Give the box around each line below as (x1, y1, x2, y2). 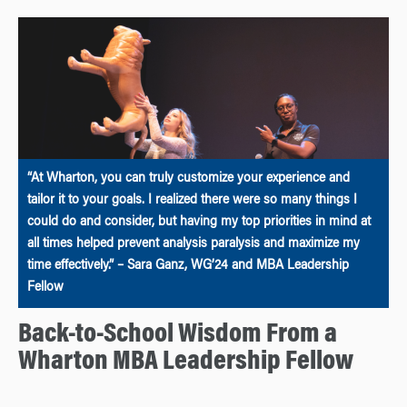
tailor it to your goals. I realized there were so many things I (27, 194, 357, 208)
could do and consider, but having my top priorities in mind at (27, 216, 371, 230)
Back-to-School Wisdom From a (18, 322, 337, 350)
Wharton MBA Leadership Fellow (18, 349, 353, 377)
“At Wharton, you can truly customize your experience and (27, 173, 350, 186)
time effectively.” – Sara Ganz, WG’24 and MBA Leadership (27, 260, 349, 273)
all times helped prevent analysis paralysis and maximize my (27, 238, 360, 252)
